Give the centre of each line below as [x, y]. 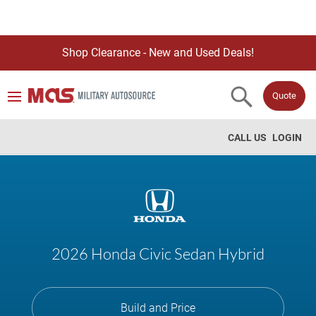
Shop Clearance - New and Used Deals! [158, 53]
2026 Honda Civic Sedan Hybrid [158, 254]
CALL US [247, 138]
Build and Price [158, 308]
